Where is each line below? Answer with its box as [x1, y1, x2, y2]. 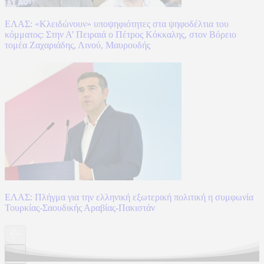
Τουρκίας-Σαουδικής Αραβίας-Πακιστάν [5, 202, 155, 213]
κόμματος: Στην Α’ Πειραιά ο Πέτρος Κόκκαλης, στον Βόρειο [5, 29, 236, 39]
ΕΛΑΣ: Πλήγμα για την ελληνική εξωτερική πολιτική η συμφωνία [5, 192, 253, 202]
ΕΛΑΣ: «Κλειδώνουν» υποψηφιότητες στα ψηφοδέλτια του [5, 18, 229, 29]
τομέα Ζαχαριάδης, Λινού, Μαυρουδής [5, 39, 150, 50]
